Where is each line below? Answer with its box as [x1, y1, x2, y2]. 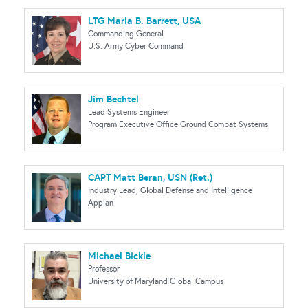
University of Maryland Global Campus [88, 276, 223, 286]
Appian [88, 198, 113, 208]
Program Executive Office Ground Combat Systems [88, 120, 268, 129]
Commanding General [88, 29, 164, 38]
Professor [88, 264, 120, 274]
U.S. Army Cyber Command [88, 41, 184, 51]
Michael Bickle [88, 250, 151, 262]
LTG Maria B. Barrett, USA [88, 14, 201, 27]
